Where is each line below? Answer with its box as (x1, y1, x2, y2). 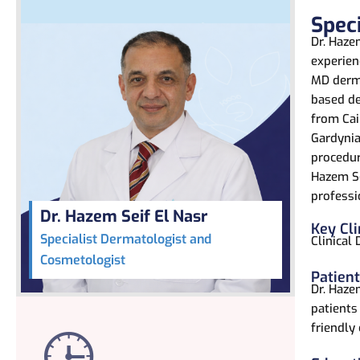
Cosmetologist (40, 252, 125, 269)
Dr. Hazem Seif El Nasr (40, 206, 207, 228)
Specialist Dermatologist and (40, 231, 211, 248)
